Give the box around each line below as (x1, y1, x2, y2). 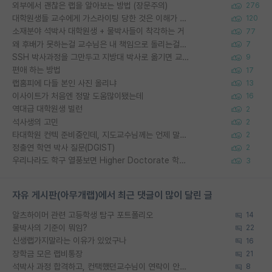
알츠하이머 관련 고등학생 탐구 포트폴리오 (12, 209, 153, 220)
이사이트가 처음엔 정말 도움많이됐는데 (12, 90, 143, 101)
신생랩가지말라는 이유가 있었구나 (12, 236, 126, 246)
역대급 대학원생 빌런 (12, 104, 83, 114)
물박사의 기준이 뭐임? (12, 223, 87, 233)
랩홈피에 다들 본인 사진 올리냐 (12, 78, 117, 88)
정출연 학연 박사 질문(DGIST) (12, 143, 115, 153)
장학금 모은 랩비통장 (12, 248, 83, 259)
